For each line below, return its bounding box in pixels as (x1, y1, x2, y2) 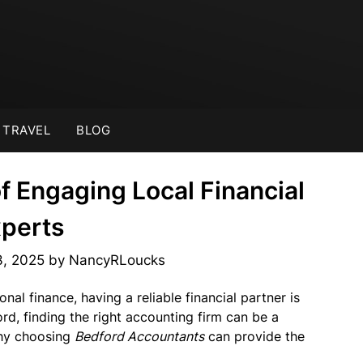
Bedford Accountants (75, 328, 204, 344)
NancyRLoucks (68, 252, 165, 268)
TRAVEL (2, 122, 50, 138)
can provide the (204, 328, 305, 344)
